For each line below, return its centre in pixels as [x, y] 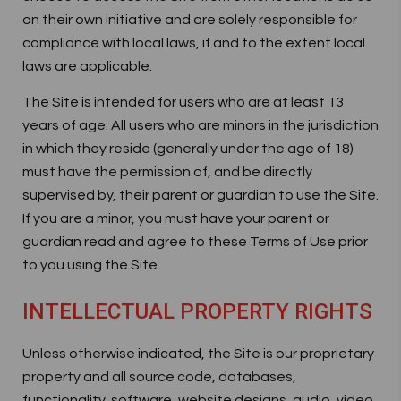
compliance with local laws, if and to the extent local [194, 43]
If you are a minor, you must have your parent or [176, 218]
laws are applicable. [87, 66]
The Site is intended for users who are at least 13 [183, 102]
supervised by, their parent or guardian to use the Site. [200, 195]
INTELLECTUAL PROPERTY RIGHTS [197, 311]
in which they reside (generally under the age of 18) [188, 149]
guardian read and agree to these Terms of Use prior [195, 242]
